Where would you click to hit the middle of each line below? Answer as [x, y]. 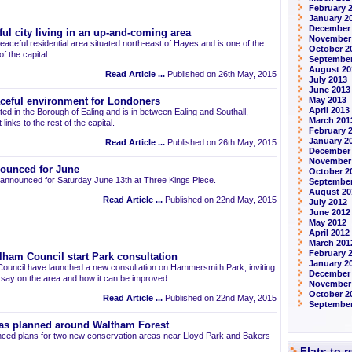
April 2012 [329, 233]
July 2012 [328, 202]
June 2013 [330, 90]
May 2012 [328, 222]
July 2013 [328, 79]
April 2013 [329, 110]
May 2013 [328, 100]
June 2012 [330, 212]
